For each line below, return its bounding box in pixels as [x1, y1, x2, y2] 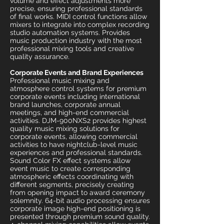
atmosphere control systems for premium [10, 84, 146, 92]
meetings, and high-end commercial [10, 108, 129, 116]
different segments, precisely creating [10, 180, 134, 188]
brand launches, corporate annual [10, 100, 120, 108]
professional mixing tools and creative [10, 44, 134, 52]
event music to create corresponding [10, 164, 130, 172]
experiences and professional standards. [10, 148, 142, 156]
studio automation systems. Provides [10, 28, 130, 36]
